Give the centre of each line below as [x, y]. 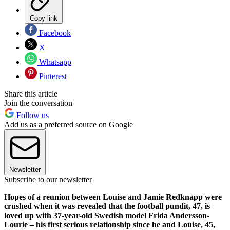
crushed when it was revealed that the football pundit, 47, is [107, 206]
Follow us [32, 116]
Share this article [31, 94]
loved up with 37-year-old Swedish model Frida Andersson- [107, 216]
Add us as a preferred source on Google [69, 125]
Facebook [54, 33]
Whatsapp [54, 62]
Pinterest [52, 76]
